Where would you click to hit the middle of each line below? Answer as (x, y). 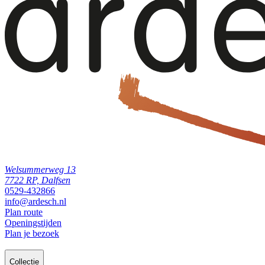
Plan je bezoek (32, 233)
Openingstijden (33, 222)
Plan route (24, 212)
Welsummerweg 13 (40, 169)
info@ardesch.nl (35, 201)
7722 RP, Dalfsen (38, 180)
